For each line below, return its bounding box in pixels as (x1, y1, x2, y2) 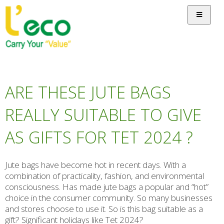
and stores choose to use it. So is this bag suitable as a (5, 203, 203, 215)
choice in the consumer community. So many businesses (5, 192, 212, 204)
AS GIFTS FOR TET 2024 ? (5, 126, 193, 149)
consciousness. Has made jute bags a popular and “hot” (5, 181, 208, 193)
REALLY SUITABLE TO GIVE (5, 103, 201, 126)
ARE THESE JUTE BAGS (5, 81, 171, 104)
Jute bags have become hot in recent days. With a (5, 159, 186, 171)
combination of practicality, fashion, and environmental (5, 170, 204, 182)
